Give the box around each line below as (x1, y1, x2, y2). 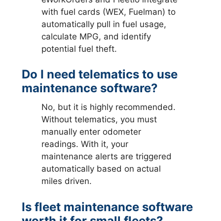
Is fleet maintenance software (22, 199, 193, 214)
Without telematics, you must (41, 114, 157, 124)
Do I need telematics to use (22, 67, 178, 81)
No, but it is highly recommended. (41, 102, 176, 112)
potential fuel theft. (41, 43, 117, 54)
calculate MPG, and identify (41, 31, 151, 41)
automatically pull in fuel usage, (41, 19, 167, 29)
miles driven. (41, 176, 92, 186)
